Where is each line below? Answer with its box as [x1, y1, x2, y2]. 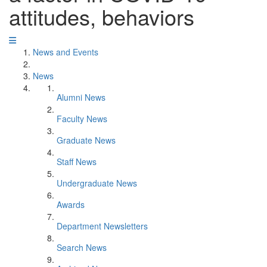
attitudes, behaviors [9, 1, 194, 32]
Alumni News [57, 91, 105, 103]
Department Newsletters [57, 220, 148, 232]
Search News [57, 241, 107, 253]
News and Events [33, 46, 98, 58]
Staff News [57, 156, 97, 167]
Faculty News [57, 113, 107, 125]
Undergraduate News [57, 177, 137, 189]
